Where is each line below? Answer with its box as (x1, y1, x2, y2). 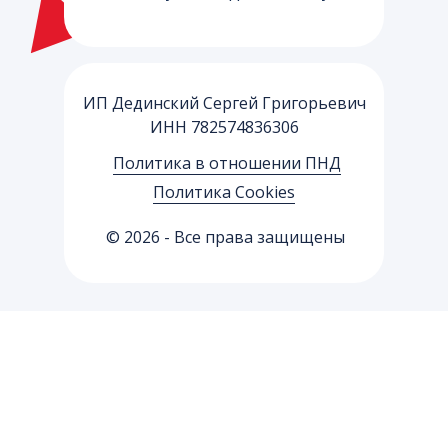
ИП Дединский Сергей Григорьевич (82, 91, 366, 114)
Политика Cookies (153, 180, 295, 203)
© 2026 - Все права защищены (106, 225, 345, 248)
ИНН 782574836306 (149, 115, 299, 138)
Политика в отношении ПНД (113, 151, 341, 174)
